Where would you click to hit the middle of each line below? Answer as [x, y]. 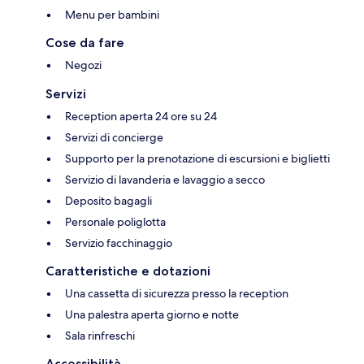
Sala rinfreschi [100, 335]
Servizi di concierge [114, 137]
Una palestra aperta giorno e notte [152, 314]
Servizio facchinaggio [119, 243]
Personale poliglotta [115, 221]
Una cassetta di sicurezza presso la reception [177, 293]
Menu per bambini [112, 14]
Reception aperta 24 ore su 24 [141, 116]
